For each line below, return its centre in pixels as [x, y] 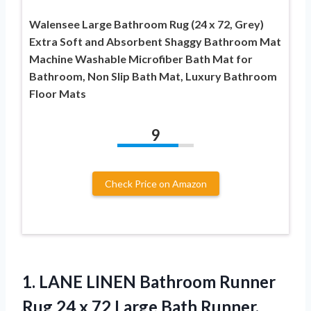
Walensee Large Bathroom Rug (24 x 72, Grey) [146, 24]
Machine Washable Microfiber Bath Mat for [141, 59]
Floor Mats [58, 94]
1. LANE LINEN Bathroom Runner [149, 282]
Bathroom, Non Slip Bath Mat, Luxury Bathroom [153, 76]
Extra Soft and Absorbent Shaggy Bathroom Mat [155, 42]
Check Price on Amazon [155, 184]
